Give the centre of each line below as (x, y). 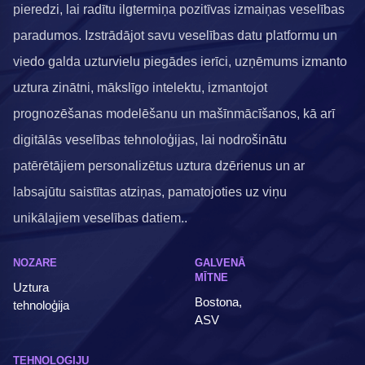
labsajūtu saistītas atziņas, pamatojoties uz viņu (150, 192)
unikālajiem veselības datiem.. (100, 218)
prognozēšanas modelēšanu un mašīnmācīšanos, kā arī (174, 114)
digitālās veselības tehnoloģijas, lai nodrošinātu (150, 140)
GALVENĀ (220, 263)
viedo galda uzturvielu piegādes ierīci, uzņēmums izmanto (180, 62)
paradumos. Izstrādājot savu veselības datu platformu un (175, 35)
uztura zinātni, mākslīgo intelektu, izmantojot (140, 88)
